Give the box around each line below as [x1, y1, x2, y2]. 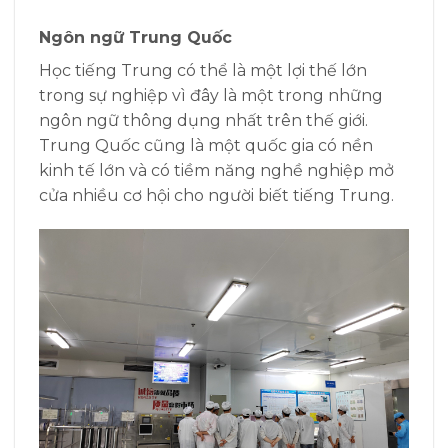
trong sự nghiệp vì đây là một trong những [39, 85, 383, 105]
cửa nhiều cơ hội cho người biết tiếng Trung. [39, 185, 394, 205]
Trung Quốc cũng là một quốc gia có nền [39, 135, 373, 155]
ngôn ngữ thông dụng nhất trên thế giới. [39, 110, 368, 130]
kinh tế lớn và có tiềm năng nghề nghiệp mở [39, 160, 394, 180]
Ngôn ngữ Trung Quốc [39, 27, 232, 47]
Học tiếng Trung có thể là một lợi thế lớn [39, 60, 367, 80]
